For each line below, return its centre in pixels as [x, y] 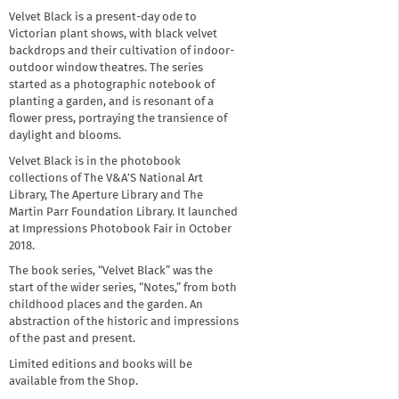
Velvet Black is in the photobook [95, 161]
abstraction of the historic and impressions [124, 322]
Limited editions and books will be [101, 364]
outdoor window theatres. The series [106, 69]
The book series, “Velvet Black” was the [111, 272]
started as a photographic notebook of [112, 85]
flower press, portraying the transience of [118, 119]
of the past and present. [72, 339]
